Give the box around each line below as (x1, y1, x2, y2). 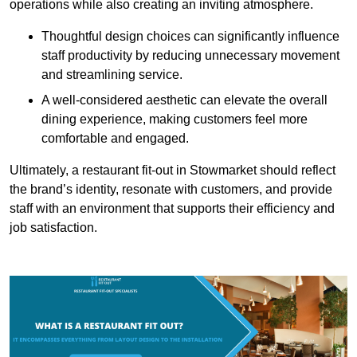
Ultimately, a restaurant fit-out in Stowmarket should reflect (10, 163, 335, 177)
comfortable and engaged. (41, 131, 189, 145)
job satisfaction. (10, 220, 97, 234)
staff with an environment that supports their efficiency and (10, 201, 335, 215)
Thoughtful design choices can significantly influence (41, 29, 339, 43)
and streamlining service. (41, 67, 182, 81)
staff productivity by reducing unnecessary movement (41, 48, 339, 62)
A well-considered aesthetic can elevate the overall (41, 92, 328, 107)
